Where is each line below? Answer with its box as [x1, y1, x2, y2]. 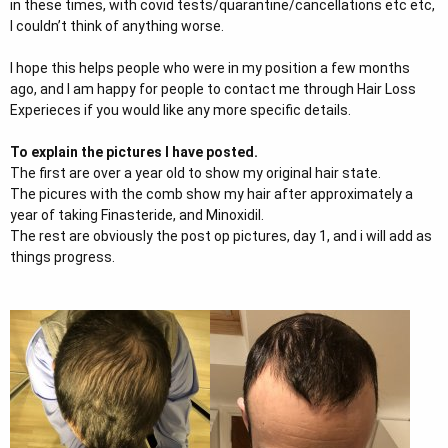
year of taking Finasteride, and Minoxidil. [10, 206, 264, 223]
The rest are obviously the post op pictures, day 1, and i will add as [10, 227, 432, 244]
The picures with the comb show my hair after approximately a [10, 185, 413, 202]
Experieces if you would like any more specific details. [10, 101, 351, 118]
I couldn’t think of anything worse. [10, 17, 224, 34]
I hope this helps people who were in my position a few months [10, 59, 410, 76]
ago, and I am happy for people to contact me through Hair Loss [10, 80, 416, 97]
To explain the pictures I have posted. [10, 143, 258, 160]
